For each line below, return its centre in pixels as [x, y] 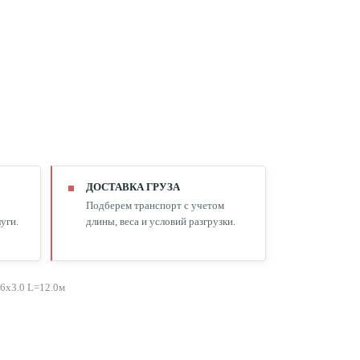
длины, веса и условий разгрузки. [160, 221]
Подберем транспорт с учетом [155, 205]
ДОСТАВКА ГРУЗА [133, 187]
